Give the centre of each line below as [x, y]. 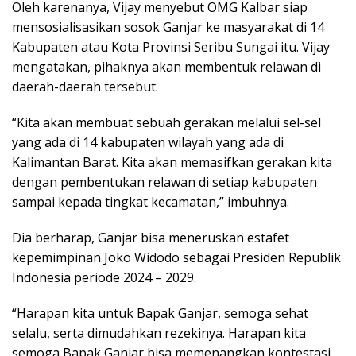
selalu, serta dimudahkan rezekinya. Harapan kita [159, 333]
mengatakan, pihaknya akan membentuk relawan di [166, 66]
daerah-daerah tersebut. [85, 86]
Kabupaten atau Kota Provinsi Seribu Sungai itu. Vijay [171, 46]
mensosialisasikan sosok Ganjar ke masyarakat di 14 [168, 27]
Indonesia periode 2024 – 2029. [104, 277]
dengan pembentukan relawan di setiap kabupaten [164, 182]
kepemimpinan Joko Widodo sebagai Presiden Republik [176, 257]
